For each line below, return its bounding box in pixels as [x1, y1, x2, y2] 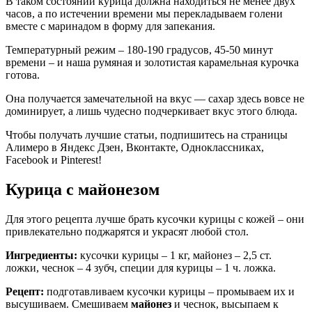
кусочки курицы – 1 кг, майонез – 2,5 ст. [77, 249, 272, 261]
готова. [6, 69, 40, 81]
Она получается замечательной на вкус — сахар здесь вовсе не [6, 93, 304, 105]
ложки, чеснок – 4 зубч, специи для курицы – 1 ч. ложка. [6, 261, 276, 274]
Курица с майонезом [6, 180, 159, 199]
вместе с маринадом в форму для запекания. [6, 20, 215, 33]
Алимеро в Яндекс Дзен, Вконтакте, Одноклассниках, [6, 141, 264, 154]
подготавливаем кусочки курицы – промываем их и [44, 285, 295, 297]
